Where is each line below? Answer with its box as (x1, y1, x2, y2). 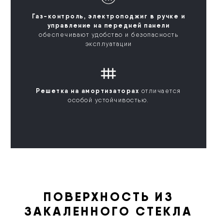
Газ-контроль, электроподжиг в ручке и (31, 12, 186, 20)
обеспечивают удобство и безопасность (39, 31, 178, 38)
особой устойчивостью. (68, 96, 149, 104)
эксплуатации (85, 40, 132, 47)
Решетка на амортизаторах (36, 87, 139, 95)
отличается (139, 87, 181, 95)
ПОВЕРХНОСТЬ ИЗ (43, 189, 174, 205)
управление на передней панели (47, 21, 170, 29)
